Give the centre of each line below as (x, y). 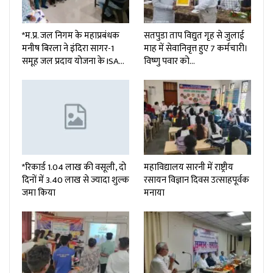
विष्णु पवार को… (169, 62)
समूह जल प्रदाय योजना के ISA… (73, 62)
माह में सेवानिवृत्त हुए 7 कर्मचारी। (196, 49)
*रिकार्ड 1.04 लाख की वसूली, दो (74, 168)
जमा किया (39, 193)
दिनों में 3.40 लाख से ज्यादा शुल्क (76, 180)
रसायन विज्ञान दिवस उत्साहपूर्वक (197, 180)
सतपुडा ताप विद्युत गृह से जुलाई (194, 36)
